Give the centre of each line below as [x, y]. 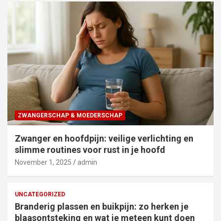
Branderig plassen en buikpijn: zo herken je [102, 206]
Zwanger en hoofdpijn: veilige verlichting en [104, 138]
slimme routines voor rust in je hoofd [90, 149]
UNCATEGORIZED [40, 194]
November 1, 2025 [43, 162]
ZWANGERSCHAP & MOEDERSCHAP [70, 115]
